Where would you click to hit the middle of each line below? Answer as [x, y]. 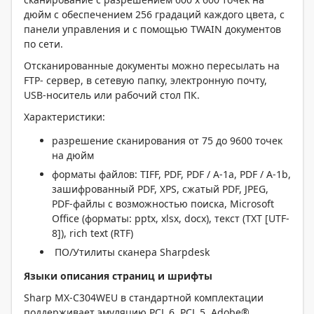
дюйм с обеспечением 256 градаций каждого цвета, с [154, 14]
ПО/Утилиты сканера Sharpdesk [131, 252]
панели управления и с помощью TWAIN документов [152, 29]
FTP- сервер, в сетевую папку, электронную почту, [145, 80]
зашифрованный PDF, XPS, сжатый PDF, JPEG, [160, 189]
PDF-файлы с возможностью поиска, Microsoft [163, 204]
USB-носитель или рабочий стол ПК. [112, 95]
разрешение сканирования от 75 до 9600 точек [167, 141]
